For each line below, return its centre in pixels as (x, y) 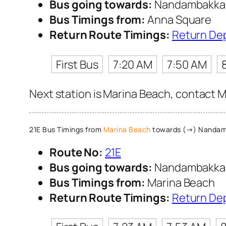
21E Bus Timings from (66, 129)
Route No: (76, 152)
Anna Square (179, 20)
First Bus (77, 64)
